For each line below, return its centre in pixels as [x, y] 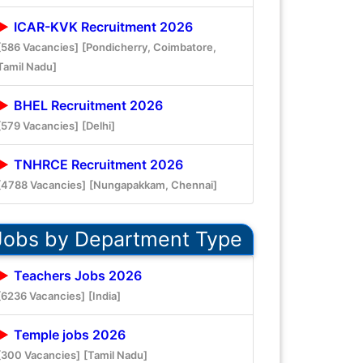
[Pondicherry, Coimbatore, [149, 47]
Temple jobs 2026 [68, 334]
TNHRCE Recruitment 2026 [97, 164]
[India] [105, 295]
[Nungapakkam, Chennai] [153, 184]
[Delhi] [98, 125]
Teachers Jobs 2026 [76, 275]
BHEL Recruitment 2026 [87, 105]
